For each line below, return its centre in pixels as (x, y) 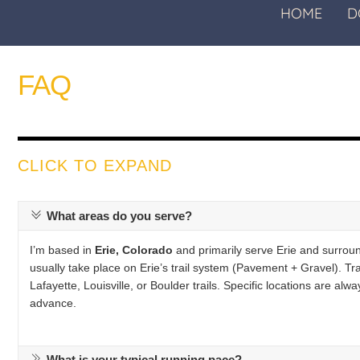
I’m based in (62, 250)
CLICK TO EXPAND (95, 166)
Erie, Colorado (134, 250)
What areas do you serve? (120, 216)
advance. (53, 303)
